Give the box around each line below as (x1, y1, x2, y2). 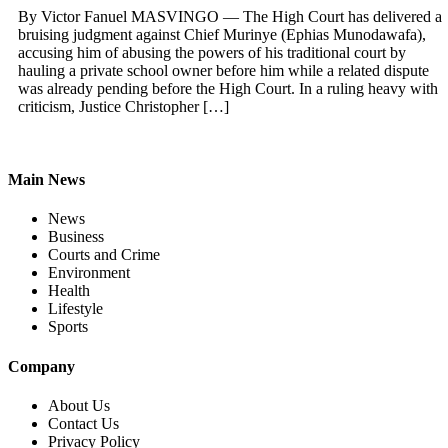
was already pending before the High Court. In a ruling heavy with (18, 79, 438, 97)
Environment (48, 264, 130, 282)
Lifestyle (48, 300, 103, 318)
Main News (8, 171, 85, 189)
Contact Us (48, 414, 119, 432)
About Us (48, 396, 110, 414)
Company (8, 357, 75, 375)
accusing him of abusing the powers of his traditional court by (18, 43, 406, 61)
